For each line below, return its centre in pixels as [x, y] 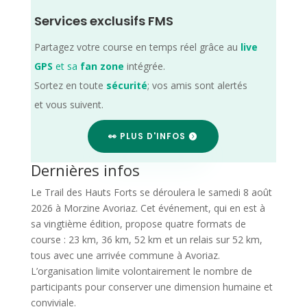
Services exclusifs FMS [103, 21]
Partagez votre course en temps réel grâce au [137, 47]
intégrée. [144, 66]
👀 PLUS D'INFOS [147, 136]
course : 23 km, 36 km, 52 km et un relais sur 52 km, [146, 240]
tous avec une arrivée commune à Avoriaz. [125, 256]
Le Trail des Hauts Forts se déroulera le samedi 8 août [151, 193]
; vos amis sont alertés [197, 86]
